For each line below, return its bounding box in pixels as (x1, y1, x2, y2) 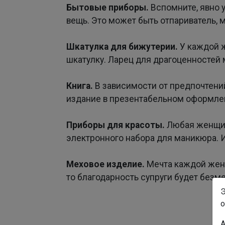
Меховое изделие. (66, 159, 147, 170)
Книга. (66, 81, 93, 91)
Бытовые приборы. (66, 3, 151, 13)
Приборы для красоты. (66, 120, 165, 131)
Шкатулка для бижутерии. (66, 42, 180, 52)
